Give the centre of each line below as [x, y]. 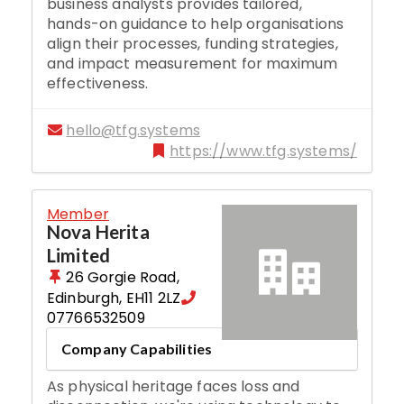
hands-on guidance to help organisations [196, 23]
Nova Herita [98, 232]
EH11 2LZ [153, 298]
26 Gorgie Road [121, 278]
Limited [79, 256]
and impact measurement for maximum [193, 63]
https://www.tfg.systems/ [263, 151]
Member [78, 214]
